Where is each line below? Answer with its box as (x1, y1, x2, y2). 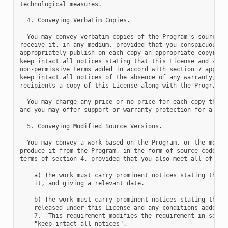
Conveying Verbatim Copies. (34, 16, 130, 24)
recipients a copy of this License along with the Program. (19, 81, 223, 89)
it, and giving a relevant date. (19, 179, 145, 187)
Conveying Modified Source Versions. (34, 122, 162, 130)
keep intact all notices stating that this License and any (19, 57, 223, 65)
